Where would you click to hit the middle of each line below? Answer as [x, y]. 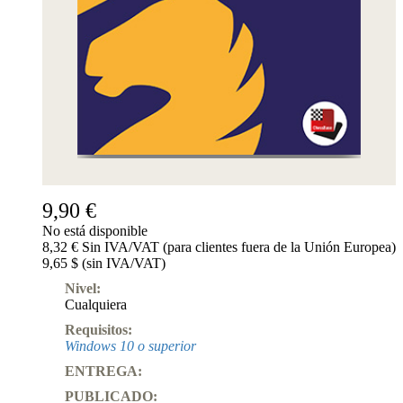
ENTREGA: [103, 371]
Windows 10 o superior [130, 345]
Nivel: [83, 288]
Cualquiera [96, 304]
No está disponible [95, 230]
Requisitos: [99, 329]
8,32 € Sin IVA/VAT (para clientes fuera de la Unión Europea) [219, 246]
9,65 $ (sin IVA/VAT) [104, 263]
